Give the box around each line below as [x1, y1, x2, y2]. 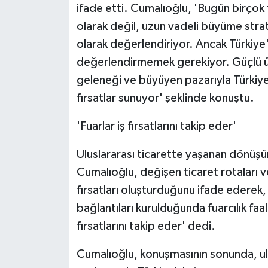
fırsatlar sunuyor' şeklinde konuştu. [76, 92, 254, 105]
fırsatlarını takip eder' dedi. [76, 220, 215, 233]
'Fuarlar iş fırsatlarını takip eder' [76, 120, 236, 133]
